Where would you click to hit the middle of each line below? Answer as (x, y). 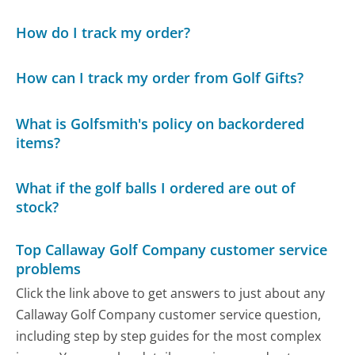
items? (38, 142)
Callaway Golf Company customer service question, (169, 315)
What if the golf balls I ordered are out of (156, 188)
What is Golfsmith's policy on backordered (160, 123)
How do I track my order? (103, 32)
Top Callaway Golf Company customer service (172, 250)
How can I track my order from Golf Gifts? (160, 78)
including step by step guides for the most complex (169, 336)
